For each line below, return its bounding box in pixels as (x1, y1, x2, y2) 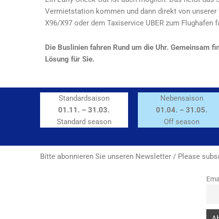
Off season (164, 117, 200, 127)
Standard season (56, 117, 111, 127)
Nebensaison (160, 94, 203, 103)
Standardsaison (58, 94, 109, 103)
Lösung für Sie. (45, 55, 94, 64)
